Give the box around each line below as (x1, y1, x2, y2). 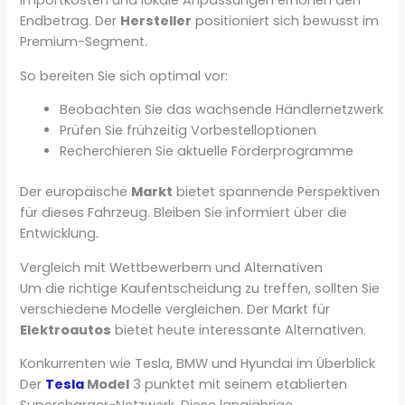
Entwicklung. (20, 224, 99, 243)
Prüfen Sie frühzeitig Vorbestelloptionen (60, 121, 317, 140)
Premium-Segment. (20, 33, 148, 52)
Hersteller (120, 12, 193, 31)
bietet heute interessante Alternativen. (111, 320, 367, 339)
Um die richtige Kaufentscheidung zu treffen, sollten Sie (20, 278, 381, 297)
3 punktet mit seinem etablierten (129, 375, 348, 394)
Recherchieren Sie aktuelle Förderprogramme (60, 142, 354, 161)
